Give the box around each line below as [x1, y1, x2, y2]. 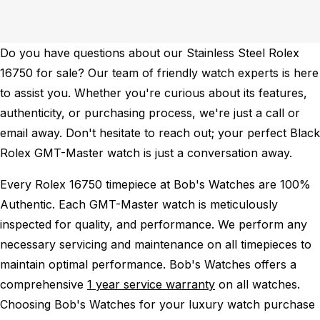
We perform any [218, 216, 307, 231]
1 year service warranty [87, 276, 215, 291]
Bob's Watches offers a [169, 256, 296, 271]
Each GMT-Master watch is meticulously [59, 196, 278, 211]
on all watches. [215, 276, 300, 291]
